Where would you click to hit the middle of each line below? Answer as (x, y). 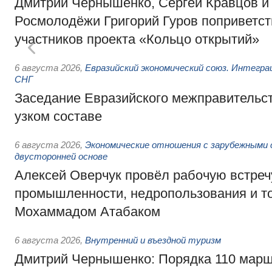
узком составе (58, 116)
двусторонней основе (61, 156)
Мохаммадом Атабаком (87, 212)
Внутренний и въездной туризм (153, 240)
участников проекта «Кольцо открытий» (137, 39)
